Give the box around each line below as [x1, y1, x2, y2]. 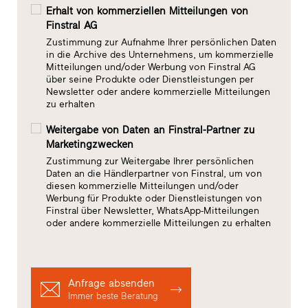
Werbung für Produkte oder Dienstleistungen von [45, 192, 262, 204]
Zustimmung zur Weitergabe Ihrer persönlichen [45, 155, 254, 167]
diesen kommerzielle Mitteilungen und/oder [45, 179, 239, 192]
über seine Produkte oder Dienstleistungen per [45, 73, 254, 85]
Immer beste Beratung [67, 290, 158, 301]
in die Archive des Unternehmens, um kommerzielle [45, 48, 274, 60]
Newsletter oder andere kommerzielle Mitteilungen [45, 85, 270, 98]
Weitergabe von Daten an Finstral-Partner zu [45, 123, 254, 136]
